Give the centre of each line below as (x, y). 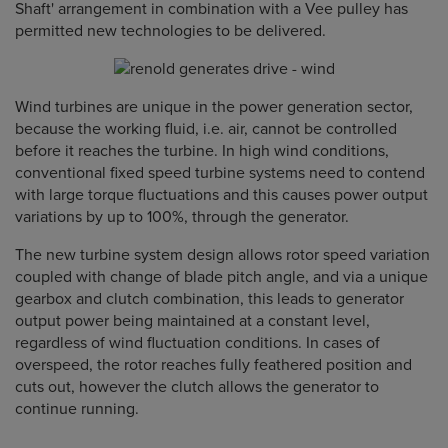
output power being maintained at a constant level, (192, 321)
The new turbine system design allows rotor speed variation (222, 255)
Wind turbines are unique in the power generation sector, (214, 107)
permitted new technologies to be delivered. (170, 31)
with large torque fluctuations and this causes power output (221, 195)
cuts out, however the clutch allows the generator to (197, 387)
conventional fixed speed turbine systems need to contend (220, 173)
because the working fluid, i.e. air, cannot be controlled (206, 129)
